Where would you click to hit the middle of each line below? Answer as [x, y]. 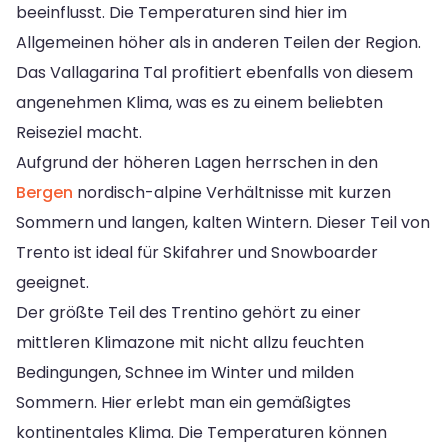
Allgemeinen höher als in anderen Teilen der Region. [218, 42]
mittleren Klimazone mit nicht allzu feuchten [190, 342]
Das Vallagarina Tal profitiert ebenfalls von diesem [214, 72]
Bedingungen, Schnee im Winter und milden [185, 372]
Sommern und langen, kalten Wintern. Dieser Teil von [223, 222]
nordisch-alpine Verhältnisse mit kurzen [232, 192]
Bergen [44, 192]
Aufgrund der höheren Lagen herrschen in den [197, 162]
